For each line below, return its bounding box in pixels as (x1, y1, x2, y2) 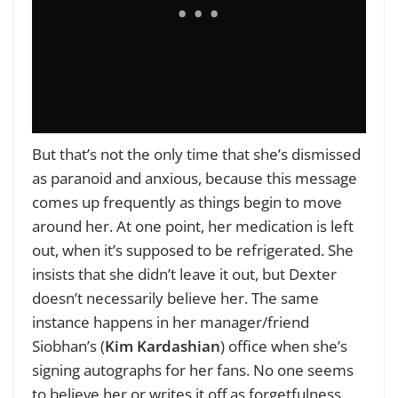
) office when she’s (220, 336, 347, 357)
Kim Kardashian (105, 336, 220, 357)
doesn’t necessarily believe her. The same (32, 288, 319, 309)
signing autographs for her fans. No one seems (32, 360, 354, 381)
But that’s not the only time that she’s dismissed (32, 144, 361, 165)
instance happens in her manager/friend (32, 312, 309, 333)
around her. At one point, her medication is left (32, 216, 354, 237)
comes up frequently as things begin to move (32, 192, 342, 213)
